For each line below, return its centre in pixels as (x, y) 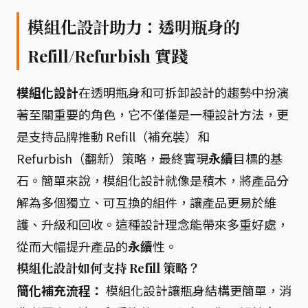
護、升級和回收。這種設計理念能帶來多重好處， (153, 224)
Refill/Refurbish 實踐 (108, 56)
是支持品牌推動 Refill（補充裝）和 (113, 136)
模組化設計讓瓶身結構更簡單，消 (197, 290)
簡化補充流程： (60, 290)
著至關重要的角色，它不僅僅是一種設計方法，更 (153, 114)
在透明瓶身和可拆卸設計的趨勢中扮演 (184, 92)
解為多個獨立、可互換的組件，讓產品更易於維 (146, 202)
